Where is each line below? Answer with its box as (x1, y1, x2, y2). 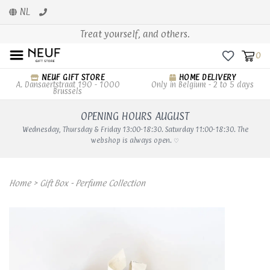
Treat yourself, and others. (80, 28, 190, 40)
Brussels (53, 86, 82, 96)
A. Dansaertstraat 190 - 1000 (15, 80, 120, 89)
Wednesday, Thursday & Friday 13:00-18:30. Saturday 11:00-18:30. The (22, 125, 248, 134)
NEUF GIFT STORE (39, 72, 105, 82)
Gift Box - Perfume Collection (40, 178, 145, 188)
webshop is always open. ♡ (91, 136, 179, 145)
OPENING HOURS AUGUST (81, 110, 189, 122)
